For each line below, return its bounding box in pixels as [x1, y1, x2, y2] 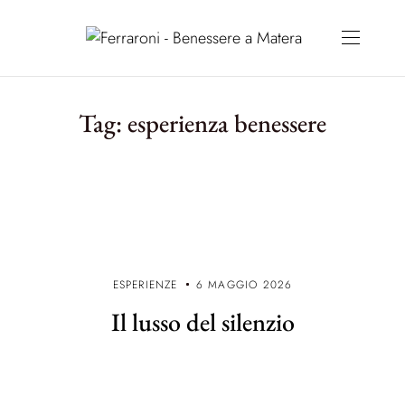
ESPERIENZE [112, 277, 178, 293]
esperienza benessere [127, 107, 326, 139]
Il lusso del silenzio [110, 306, 295, 338]
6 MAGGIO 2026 [195, 277, 293, 293]
